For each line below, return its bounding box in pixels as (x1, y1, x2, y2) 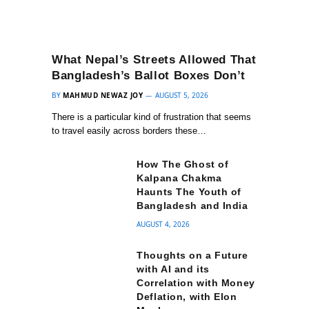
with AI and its (137, 263, 210, 275)
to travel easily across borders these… (52, 126, 206, 137)
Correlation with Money (137, 277, 255, 289)
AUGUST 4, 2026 (137, 219, 190, 230)
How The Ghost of (137, 159, 229, 170)
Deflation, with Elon (137, 291, 237, 303)
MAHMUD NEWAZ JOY (63, 90, 143, 101)
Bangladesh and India (137, 200, 248, 212)
